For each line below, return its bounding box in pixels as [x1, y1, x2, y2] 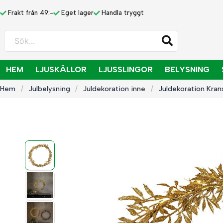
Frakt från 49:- [8, 8, 53, 16]
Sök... [4, 30, 24, 40]
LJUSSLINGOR [99, 65, 153, 74]
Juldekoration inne [83, 84, 146, 93]
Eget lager [61, 8, 94, 16]
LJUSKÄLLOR [35, 65, 87, 74]
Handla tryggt [102, 8, 144, 16]
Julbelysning [28, 84, 70, 93]
